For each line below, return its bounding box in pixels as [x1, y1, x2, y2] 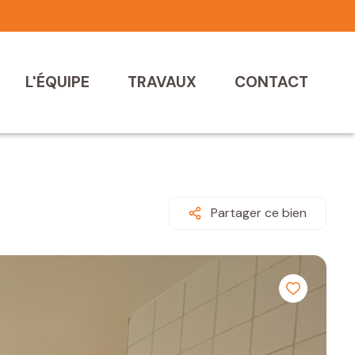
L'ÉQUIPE [25, 72, 90, 93]
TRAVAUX [127, 72, 197, 93]
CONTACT [234, 72, 308, 93]
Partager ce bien [211, 204, 307, 222]
